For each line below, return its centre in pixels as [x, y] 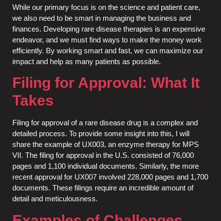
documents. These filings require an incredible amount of [103, 188]
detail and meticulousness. [55, 199]
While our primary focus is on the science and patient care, [106, 7]
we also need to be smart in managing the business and [102, 18]
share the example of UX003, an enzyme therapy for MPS [106, 145]
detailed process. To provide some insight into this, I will [101, 134]
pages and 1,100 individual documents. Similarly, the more [106, 166]
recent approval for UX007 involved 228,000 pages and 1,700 [110, 177]
